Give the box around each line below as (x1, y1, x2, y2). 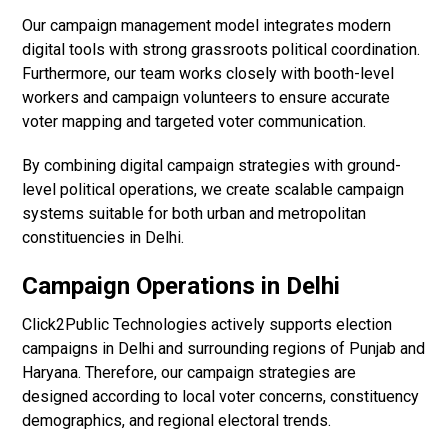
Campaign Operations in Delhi (22, 272, 341, 301)
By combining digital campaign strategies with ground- (22, 156, 402, 176)
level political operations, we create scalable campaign (22, 180, 405, 200)
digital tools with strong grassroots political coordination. (22, 40, 421, 60)
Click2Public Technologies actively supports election (22, 315, 393, 335)
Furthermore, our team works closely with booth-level (22, 64, 395, 84)
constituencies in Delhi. (22, 228, 185, 248)
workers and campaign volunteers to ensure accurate (22, 88, 391, 108)
